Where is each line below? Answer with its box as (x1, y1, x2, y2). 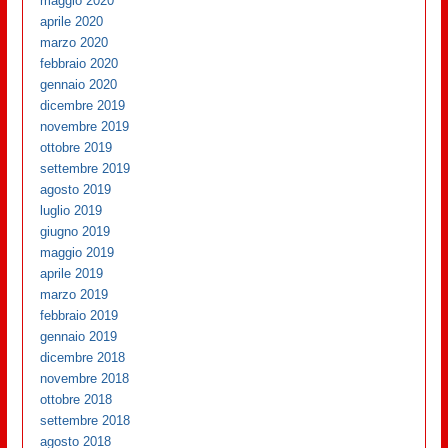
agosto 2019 (40, 181, 112, 197)
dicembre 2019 (40, 97, 126, 113)
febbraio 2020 (40, 55, 119, 71)
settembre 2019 (40, 160, 131, 176)
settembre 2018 (40, 412, 131, 428)
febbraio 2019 (40, 307, 119, 323)
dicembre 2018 (40, 349, 126, 365)
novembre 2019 (40, 118, 130, 134)
